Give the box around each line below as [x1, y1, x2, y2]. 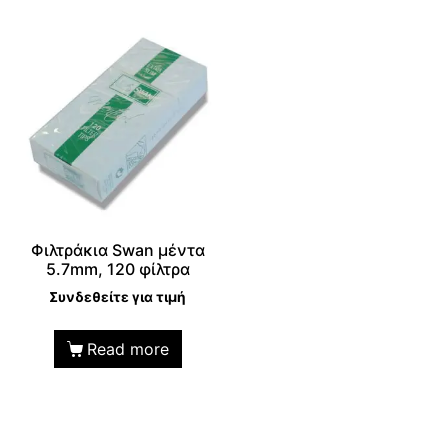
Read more [87, 339, 170, 360]
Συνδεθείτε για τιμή [49, 289, 187, 306]
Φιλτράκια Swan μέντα [30, 240, 205, 261]
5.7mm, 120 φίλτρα [45, 259, 190, 280]
